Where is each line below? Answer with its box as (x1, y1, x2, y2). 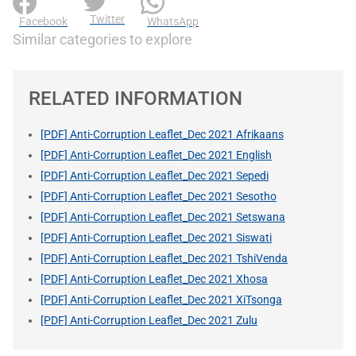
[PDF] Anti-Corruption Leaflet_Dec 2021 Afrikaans (41, 127, 284, 141)
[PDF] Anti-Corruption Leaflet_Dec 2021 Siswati (41, 230, 272, 244)
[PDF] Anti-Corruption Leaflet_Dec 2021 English (41, 148, 272, 161)
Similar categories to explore (13, 30, 192, 48)
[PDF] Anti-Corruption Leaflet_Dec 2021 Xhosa (41, 272, 268, 285)
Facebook (19, 14, 68, 28)
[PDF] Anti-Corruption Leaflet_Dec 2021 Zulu (41, 313, 257, 327)
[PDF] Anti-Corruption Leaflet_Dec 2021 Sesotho (41, 189, 277, 203)
